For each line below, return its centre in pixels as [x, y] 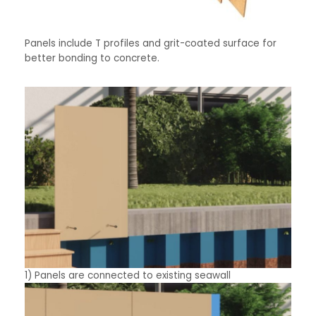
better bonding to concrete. [92, 58]
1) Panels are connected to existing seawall [128, 275]
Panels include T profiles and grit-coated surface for [151, 43]
